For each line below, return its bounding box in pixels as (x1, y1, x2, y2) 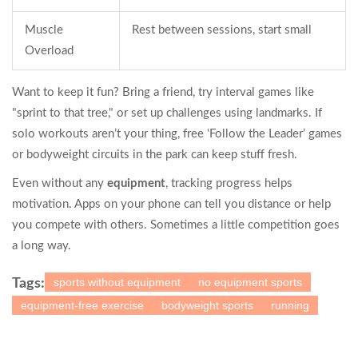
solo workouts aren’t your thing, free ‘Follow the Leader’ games (12, 128, 342, 141)
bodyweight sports (161, 299, 253, 312)
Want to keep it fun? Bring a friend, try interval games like (12, 86, 314, 99)
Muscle (25, 24, 63, 37)
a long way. (12, 240, 71, 253)
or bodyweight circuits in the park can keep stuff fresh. (12, 149, 297, 161)
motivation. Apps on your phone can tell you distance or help (12, 198, 331, 211)
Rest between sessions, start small (132, 24, 312, 37)
